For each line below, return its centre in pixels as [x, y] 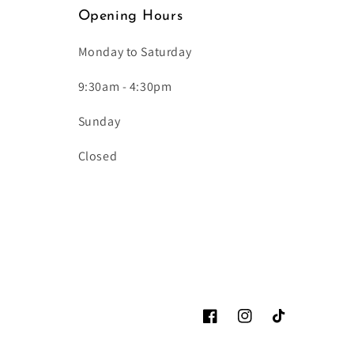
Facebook [227, 324]
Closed [98, 156]
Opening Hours [130, 16]
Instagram [264, 324]
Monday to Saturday [135, 52]
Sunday [99, 121]
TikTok [288, 324]
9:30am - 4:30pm [125, 87]
